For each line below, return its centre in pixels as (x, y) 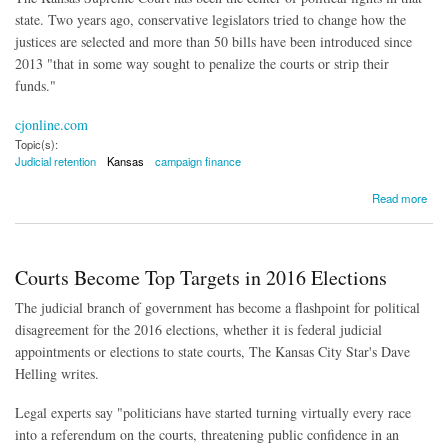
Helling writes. (57, 373)
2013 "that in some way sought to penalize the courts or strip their (202, 64)
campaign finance (198, 161)
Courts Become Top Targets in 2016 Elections (201, 277)
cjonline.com (51, 125)
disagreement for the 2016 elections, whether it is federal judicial (198, 329)
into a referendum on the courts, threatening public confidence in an (207, 434)
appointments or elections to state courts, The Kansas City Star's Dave (212, 351)
